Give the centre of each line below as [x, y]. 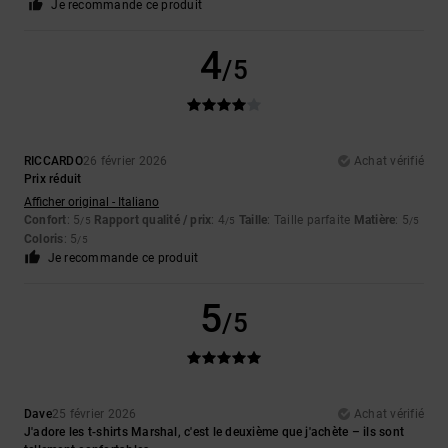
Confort [45, 220]
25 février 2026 [94, 414]
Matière [374, 220]
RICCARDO [53, 161]
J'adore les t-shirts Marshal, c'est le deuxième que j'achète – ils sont [214, 432]
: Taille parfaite [310, 220]
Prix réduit [53, 179]
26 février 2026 [125, 161]
